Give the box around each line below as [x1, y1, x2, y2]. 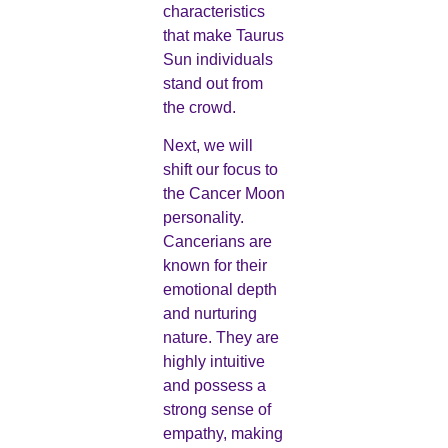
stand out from [162, 74, 263, 92]
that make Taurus [162, 26, 284, 44]
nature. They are [162, 328, 279, 346]
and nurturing [162, 304, 257, 322]
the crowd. [162, 98, 236, 116]
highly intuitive [162, 352, 265, 370]
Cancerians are [162, 232, 272, 250]
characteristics [162, 2, 265, 20]
